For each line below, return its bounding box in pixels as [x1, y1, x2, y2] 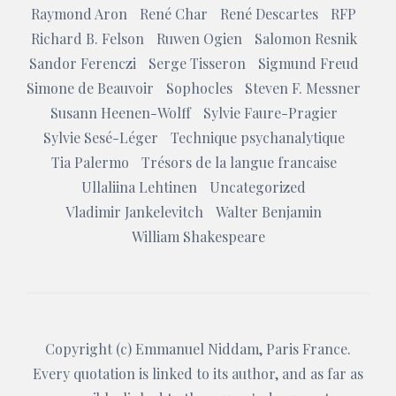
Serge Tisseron [148, 54, 246, 72]
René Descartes [220, 4, 318, 23]
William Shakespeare [131, 227, 265, 246]
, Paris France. [259, 339, 351, 358]
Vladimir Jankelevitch [65, 202, 203, 221]
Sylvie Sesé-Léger [42, 128, 158, 147]
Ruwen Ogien [156, 29, 242, 48]
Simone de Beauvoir [27, 79, 154, 97]
